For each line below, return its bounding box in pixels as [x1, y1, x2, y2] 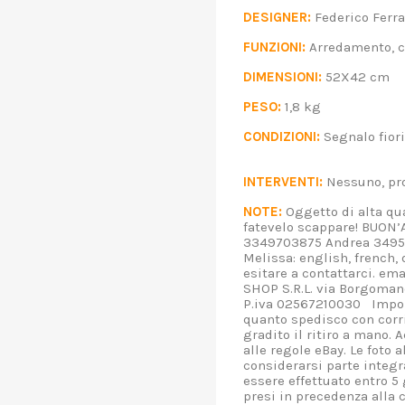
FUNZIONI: [243, 38, 306, 55]
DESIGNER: [243, 8, 311, 25]
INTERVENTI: [243, 173, 323, 190]
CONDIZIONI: [243, 127, 320, 145]
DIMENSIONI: [243, 68, 322, 85]
